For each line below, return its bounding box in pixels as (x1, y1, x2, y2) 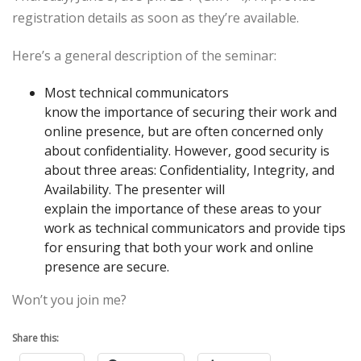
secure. (127, 257, 169, 276)
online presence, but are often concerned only (44, 122, 323, 140)
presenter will (139, 180, 225, 198)
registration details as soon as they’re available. (12, 8, 299, 27)
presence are (44, 257, 127, 276)
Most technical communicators (44, 83, 229, 102)
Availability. (44, 180, 114, 198)
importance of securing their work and (101, 102, 337, 121)
